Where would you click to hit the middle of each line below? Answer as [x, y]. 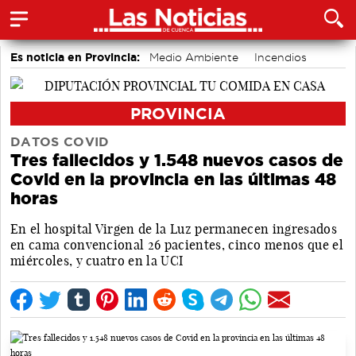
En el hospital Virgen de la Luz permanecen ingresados [174, 228]
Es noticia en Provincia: [75, 57]
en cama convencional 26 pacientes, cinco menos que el [177, 244]
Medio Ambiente [194, 57]
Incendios [281, 57]
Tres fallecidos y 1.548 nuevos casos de [177, 160]
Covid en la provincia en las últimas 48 [173, 179]
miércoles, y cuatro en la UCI [97, 260]
